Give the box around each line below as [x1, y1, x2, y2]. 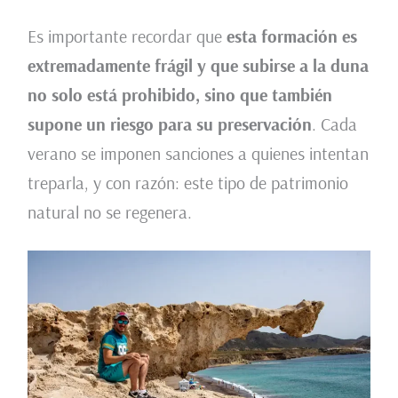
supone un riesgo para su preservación [27, 113, 312, 136]
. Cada [311, 113, 357, 136]
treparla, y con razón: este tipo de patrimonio [27, 171, 348, 195]
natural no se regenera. [27, 201, 192, 224]
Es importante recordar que [27, 25, 227, 48]
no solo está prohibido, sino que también [27, 84, 332, 107]
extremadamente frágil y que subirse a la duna [27, 54, 369, 77]
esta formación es [226, 25, 357, 48]
